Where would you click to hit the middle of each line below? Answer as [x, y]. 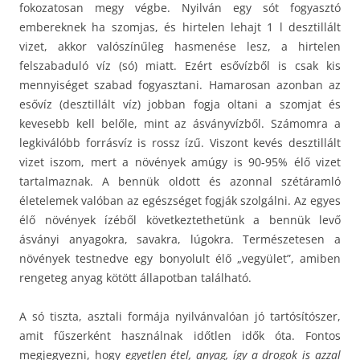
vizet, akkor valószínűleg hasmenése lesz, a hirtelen [180, 46]
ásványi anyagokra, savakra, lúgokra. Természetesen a [180, 239]
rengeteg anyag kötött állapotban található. [135, 277]
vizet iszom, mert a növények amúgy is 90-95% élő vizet [180, 162]
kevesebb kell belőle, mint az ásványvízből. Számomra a [180, 123]
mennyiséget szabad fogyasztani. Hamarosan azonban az [180, 84]
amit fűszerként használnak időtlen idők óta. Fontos [180, 335]
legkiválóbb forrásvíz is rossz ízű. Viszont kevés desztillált [180, 142]
